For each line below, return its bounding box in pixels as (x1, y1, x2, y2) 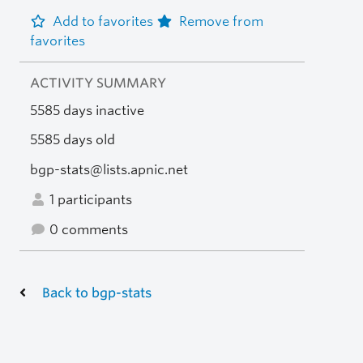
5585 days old (29, 132, 115, 148)
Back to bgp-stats (42, 284, 152, 301)
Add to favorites (52, 13, 156, 29)
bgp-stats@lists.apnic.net (29, 162, 188, 178)
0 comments (45, 221, 128, 237)
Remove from (178, 13, 263, 29)
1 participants (45, 191, 132, 207)
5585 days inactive (29, 102, 144, 118)
